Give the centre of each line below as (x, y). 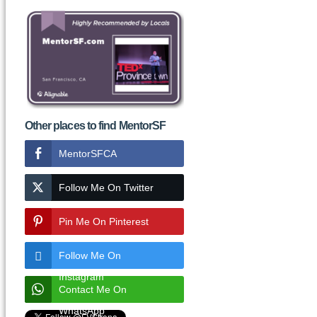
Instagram (81, 277)
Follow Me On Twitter (106, 188)
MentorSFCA (87, 154)
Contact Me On (92, 290)
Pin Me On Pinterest (103, 222)
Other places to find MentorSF (95, 126)
